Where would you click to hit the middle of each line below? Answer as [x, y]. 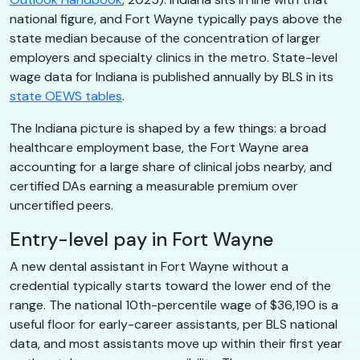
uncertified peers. [61, 205]
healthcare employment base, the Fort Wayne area [159, 147]
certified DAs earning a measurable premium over [154, 186]
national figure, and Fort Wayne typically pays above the [176, 18]
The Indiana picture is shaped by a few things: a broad [168, 128]
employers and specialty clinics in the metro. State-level [174, 57]
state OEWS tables [66, 96]
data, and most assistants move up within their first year [176, 343]
